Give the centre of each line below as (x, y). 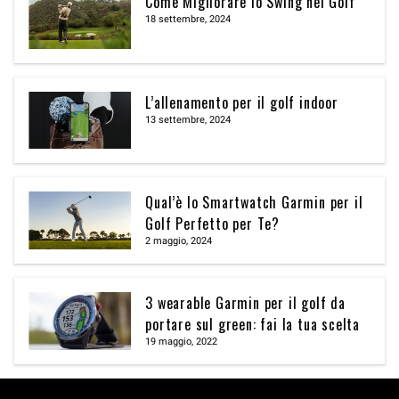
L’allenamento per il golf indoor (242, 102)
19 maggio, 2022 (182, 342)
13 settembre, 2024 (188, 119)
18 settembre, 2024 (188, 19)
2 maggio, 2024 (179, 241)
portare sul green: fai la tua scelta (252, 325)
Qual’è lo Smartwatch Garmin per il (254, 203)
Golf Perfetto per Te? (212, 224)
